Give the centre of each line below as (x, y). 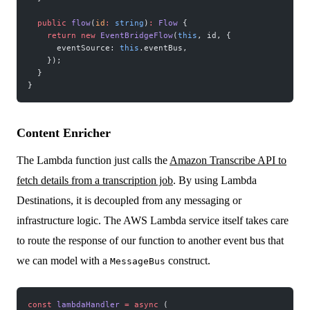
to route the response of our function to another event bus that (150, 241)
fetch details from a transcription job (95, 181)
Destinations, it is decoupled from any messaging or (129, 201)
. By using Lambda (215, 181)
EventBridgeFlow (134, 36)
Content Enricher (64, 133)
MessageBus (138, 262)
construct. (188, 261)
